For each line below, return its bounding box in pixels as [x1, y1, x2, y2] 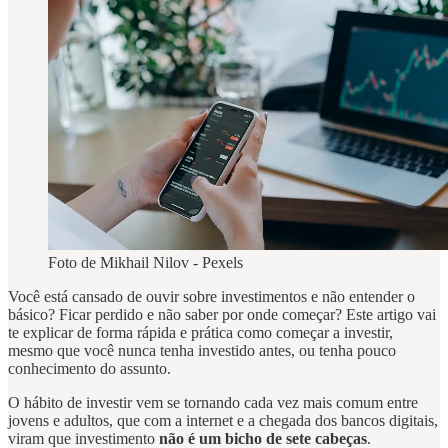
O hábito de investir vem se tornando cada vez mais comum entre [8, 394, 418, 412]
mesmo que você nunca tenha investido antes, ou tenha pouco [8, 342, 396, 360]
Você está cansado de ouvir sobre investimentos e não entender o [8, 288, 415, 306]
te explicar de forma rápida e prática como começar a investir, [8, 324, 393, 342]
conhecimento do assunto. [8, 360, 175, 378]
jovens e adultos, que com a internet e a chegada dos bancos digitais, [8, 412, 438, 430]
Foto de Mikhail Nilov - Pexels [48, 254, 243, 272]
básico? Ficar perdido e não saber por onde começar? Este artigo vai [8, 306, 436, 324]
